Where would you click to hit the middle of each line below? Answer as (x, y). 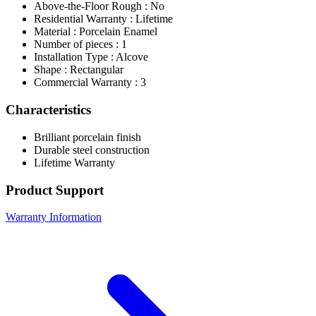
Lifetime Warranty (74, 162)
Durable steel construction (92, 150)
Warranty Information (54, 217)
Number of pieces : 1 (80, 44)
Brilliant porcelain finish (87, 137)
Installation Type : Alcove (91, 57)
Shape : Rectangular (79, 70)
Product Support (55, 190)
